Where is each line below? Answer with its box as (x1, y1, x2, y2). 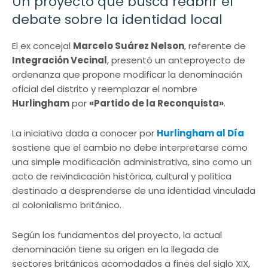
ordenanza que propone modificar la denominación (12, 68, 242, 81)
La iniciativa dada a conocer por (12, 127, 157, 140)
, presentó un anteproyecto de (107, 54, 245, 67)
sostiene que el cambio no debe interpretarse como (12, 141, 248, 154)
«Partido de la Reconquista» (89, 97, 224, 110)
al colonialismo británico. (12, 199, 121, 212)
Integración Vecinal (12, 54, 107, 67)
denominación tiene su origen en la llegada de (12, 243, 219, 256)
